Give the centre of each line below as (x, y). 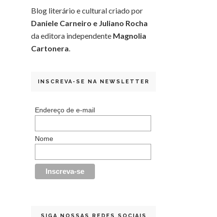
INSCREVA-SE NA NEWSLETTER (93, 81)
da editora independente (72, 35)
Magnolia (130, 35)
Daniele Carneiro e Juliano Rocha (89, 23)
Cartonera (50, 48)
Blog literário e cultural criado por (87, 10)
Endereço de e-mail (65, 110)
